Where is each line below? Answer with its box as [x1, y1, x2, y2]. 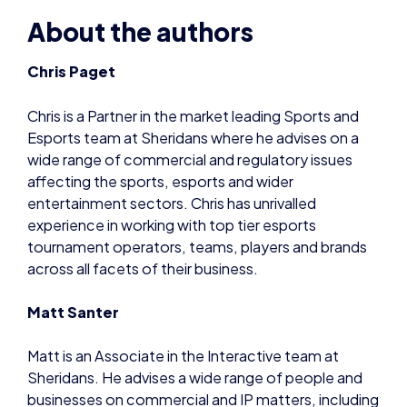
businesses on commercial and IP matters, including [27, 304, 379, 324]
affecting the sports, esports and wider [27, 85, 293, 105]
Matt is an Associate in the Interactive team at [27, 261, 339, 281]
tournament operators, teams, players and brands [27, 151, 367, 171]
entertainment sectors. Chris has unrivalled [27, 107, 316, 127]
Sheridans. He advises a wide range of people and [27, 283, 362, 303]
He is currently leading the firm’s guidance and [27, 370, 337, 390]
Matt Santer [27, 216, 122, 236]
